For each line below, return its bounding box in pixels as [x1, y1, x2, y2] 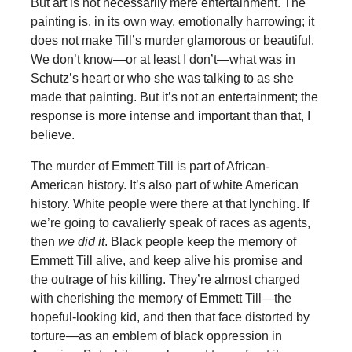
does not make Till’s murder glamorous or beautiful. [30, 33, 314, 47]
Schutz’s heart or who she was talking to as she [30, 71, 294, 85]
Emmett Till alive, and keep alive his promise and [30, 253, 302, 267]
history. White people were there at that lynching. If [30, 196, 309, 211]
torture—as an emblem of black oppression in [30, 328, 282, 343]
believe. [30, 127, 75, 141]
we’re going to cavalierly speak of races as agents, [30, 215, 310, 229]
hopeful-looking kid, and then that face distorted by [30, 310, 310, 324]
